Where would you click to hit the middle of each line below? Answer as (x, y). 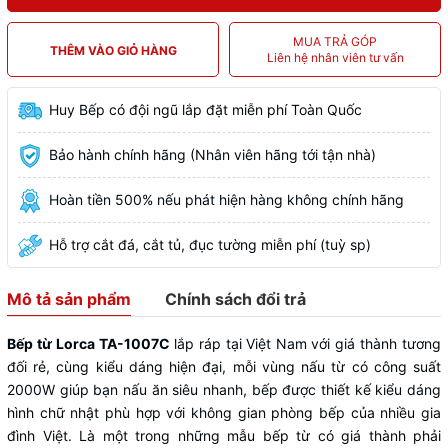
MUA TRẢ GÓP (335, 41)
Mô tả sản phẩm (69, 299)
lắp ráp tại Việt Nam (240, 343)
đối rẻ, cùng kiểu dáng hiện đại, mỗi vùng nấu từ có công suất (224, 366)
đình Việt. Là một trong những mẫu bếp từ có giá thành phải (224, 435)
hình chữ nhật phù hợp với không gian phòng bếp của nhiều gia (224, 412)
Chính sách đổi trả (235, 299)
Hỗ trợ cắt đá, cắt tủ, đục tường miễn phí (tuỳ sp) (210, 244)
